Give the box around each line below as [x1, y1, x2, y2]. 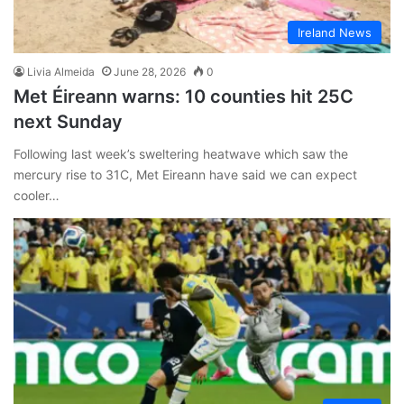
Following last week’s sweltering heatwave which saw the [14, 146, 348, 162]
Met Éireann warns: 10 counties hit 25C [14, 86, 353, 108]
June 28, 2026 [114, 65, 186, 79]
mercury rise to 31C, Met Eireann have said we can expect [14, 167, 357, 183]
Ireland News [298, 25, 372, 41]
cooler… [14, 188, 60, 204]
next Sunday [14, 111, 123, 133]
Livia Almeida [27, 65, 95, 79]
